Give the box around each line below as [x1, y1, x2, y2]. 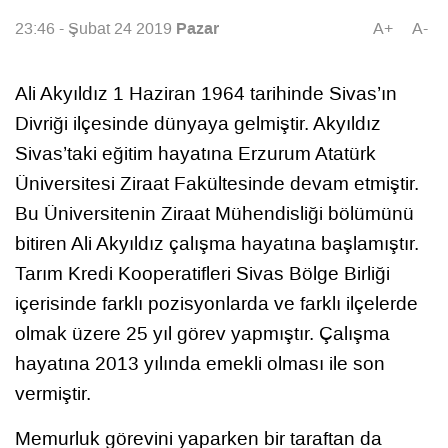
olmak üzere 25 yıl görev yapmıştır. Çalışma [15, 320, 390, 346]
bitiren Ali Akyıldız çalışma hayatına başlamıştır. [15, 230, 419, 256]
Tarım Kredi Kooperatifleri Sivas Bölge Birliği [15, 260, 390, 286]
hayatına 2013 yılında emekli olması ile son [15, 350, 385, 376]
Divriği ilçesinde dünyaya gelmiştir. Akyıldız [15, 110, 381, 136]
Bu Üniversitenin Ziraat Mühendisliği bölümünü [15, 200, 414, 226]
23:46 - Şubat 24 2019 [15, 18, 176, 40]
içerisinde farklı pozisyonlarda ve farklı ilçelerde [15, 290, 418, 316]
